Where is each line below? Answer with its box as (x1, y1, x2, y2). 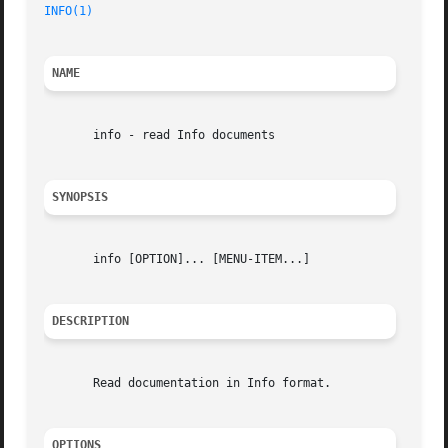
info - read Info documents (44, 128, 276, 143)
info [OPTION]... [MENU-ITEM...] (44, 252, 311, 267)
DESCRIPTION (52, 314, 130, 329)
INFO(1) (44, 4, 94, 19)
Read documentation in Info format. (44, 376, 332, 391)
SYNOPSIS (52, 190, 109, 205)
